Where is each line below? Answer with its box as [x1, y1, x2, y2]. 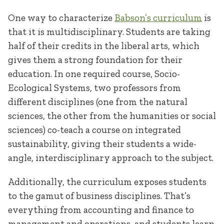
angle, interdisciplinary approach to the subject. [8, 152, 215, 164]
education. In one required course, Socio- [8, 68, 180, 80]
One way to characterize [8, 12, 114, 24]
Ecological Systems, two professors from [8, 82, 181, 94]
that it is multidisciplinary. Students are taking [8, 26, 210, 38]
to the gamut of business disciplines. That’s [8, 189, 190, 201]
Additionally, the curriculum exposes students [8, 175, 206, 187]
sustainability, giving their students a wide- [8, 138, 196, 150]
